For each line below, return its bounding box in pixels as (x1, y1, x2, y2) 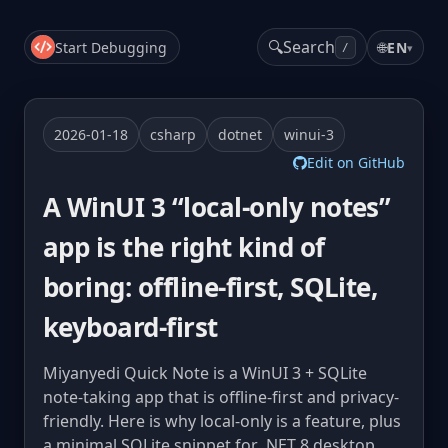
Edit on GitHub (307, 153, 405, 172)
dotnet (218, 125, 262, 144)
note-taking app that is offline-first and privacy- (43, 386, 399, 408)
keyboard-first (43, 309, 218, 345)
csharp (150, 125, 196, 144)
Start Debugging (55, 37, 167, 57)
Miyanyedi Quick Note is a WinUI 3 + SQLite (43, 362, 367, 384)
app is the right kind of (43, 229, 325, 265)
